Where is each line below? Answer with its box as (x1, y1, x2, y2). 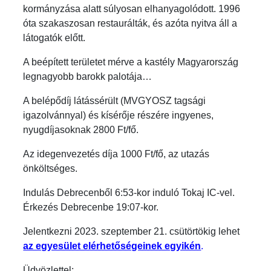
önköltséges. (23, 163, 78, 174)
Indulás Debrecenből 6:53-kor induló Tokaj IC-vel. (23, 187, 235, 198)
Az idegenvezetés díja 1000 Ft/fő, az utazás (23, 148, 210, 159)
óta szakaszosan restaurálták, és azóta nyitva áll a (23, 18, 238, 28)
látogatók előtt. (23, 32, 86, 43)
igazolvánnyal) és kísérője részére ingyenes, (23, 109, 214, 120)
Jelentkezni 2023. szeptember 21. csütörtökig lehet (23, 226, 240, 237)
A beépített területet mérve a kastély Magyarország (23, 56, 239, 67)
